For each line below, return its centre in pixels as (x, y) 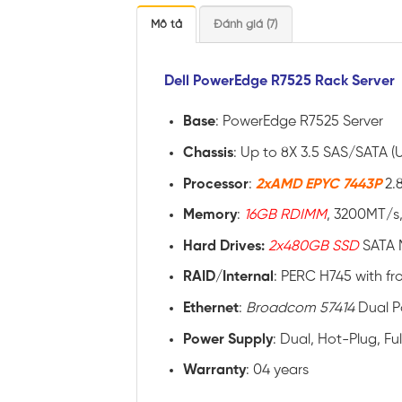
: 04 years (277, 371)
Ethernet (210, 309)
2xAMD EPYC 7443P (320, 184)
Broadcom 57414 (301, 309)
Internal (248, 277)
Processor (215, 184)
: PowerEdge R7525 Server (299, 122)
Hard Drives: (223, 246)
